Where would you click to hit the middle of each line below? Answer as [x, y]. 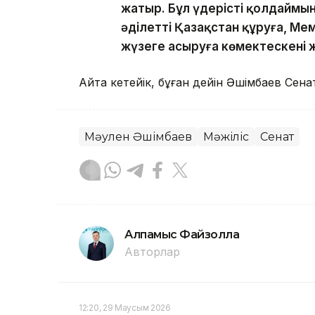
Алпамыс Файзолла [182, 234]
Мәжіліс [226, 136]
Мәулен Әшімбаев [138, 136]
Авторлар [152, 251]
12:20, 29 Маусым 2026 [125, 307]
